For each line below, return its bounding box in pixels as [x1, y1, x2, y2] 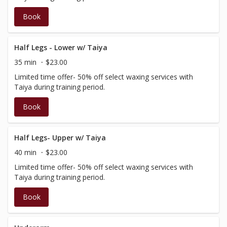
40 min [14, 147, 36, 157]
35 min [14, 57, 36, 67]
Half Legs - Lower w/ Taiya [14, 43, 107, 52]
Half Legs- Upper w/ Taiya [14, 133, 106, 142]
